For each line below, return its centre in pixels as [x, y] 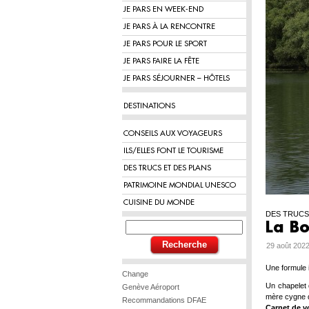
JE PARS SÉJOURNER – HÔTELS [177, 78]
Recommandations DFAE [164, 300]
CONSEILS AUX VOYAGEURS [173, 133]
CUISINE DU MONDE [159, 202]
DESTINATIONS [149, 106]
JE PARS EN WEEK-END [163, 9]
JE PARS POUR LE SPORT [165, 44]
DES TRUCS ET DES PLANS [167, 168]
